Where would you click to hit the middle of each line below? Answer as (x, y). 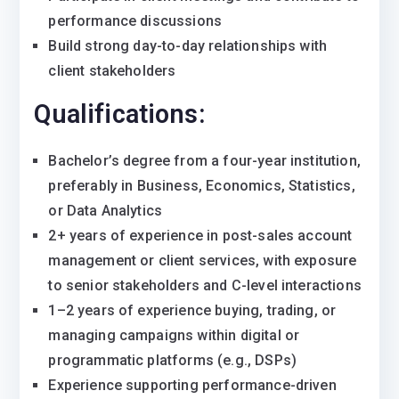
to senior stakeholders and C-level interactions (205, 285)
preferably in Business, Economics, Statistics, (202, 186)
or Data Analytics (106, 211)
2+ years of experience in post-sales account (200, 236)
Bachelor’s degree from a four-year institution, (204, 161)
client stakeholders (112, 71)
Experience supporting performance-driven (192, 385)
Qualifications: (120, 114)
